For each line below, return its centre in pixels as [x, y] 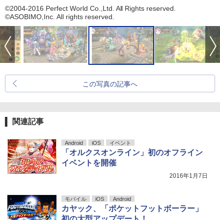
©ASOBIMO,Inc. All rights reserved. [60, 16]
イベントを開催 [89, 163]
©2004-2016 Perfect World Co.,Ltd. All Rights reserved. [91, 8]
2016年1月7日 [189, 176]
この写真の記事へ [110, 84]
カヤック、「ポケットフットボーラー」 [132, 208]
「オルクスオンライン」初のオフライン [132, 152]
